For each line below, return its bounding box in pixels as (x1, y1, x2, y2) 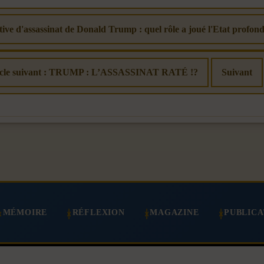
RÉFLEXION (72, 207, 125, 217)
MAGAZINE (150, 207, 199, 217)
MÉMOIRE (2, 207, 48, 217)
